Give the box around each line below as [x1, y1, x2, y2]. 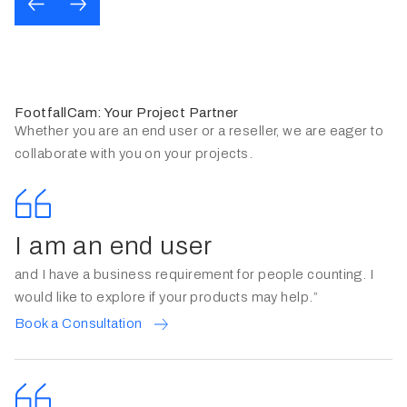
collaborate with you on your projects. [15, 146, 253, 161]
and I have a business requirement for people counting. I [15, 267, 374, 282]
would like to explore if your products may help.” [15, 290, 319, 304]
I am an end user [15, 232, 213, 260]
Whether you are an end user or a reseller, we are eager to [15, 124, 384, 138]
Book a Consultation [15, 316, 143, 331]
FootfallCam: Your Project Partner [15, 105, 239, 120]
